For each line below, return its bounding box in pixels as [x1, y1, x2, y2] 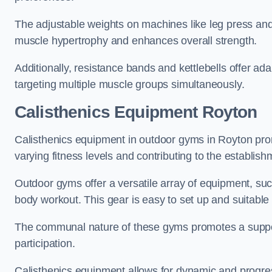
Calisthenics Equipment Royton [15, 103, 257, 121]
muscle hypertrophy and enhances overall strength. [15, 35, 260, 47]
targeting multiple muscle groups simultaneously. [15, 78, 245, 90]
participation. [15, 237, 75, 250]
